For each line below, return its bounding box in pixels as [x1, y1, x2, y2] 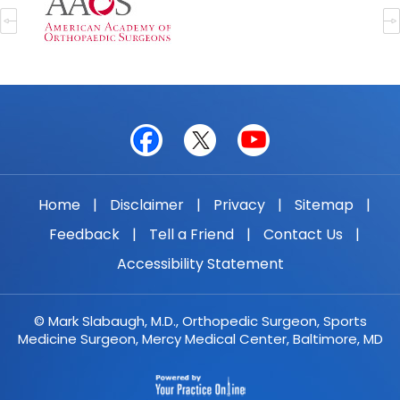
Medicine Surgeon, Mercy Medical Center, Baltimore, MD [17, 329, 383, 348]
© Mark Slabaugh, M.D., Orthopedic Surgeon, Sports [33, 312, 367, 330]
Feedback [49, 224, 120, 245]
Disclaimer [110, 195, 184, 215]
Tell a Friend [149, 224, 234, 245]
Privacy [213, 195, 265, 215]
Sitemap [295, 195, 354, 215]
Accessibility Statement [116, 254, 284, 274]
